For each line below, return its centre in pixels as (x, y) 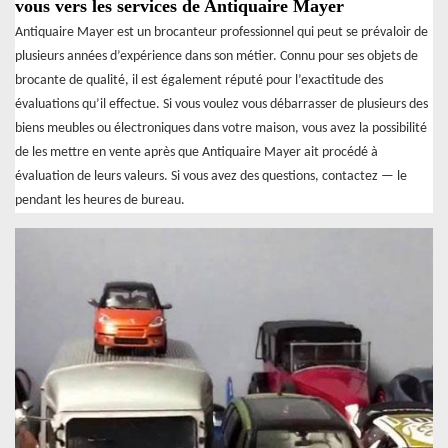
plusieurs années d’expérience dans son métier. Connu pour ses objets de (216, 56)
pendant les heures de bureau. (100, 200)
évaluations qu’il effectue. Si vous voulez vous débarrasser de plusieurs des (221, 104)
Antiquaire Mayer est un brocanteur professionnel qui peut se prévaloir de (221, 32)
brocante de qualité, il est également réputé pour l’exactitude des (199, 80)
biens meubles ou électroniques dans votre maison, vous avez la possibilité (221, 128)
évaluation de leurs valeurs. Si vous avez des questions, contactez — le (211, 176)
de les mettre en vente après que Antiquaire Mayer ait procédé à (196, 152)
